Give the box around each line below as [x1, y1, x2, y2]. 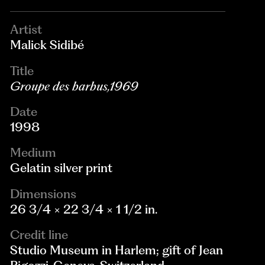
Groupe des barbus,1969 [10, 78, 138, 93]
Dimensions [10, 186, 77, 201]
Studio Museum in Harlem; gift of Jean [10, 242, 224, 257]
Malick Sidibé [10, 37, 85, 53]
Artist [10, 22, 43, 37]
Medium [10, 145, 57, 160]
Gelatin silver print [10, 160, 113, 176]
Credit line [10, 227, 69, 242]
